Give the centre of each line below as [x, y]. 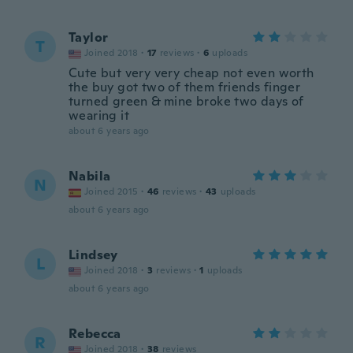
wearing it [99, 115]
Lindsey [93, 255]
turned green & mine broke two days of [186, 101]
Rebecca [95, 334]
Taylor [89, 37]
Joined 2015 [111, 191]
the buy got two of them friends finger [185, 87]
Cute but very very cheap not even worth [191, 73]
